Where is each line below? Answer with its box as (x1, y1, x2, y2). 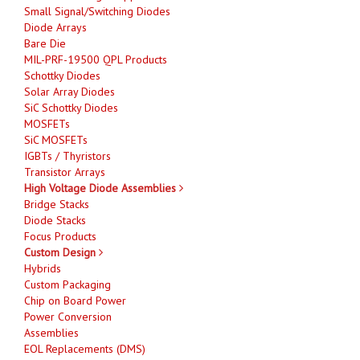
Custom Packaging (24, 276, 111, 292)
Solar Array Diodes (24, 84, 115, 99)
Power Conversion (24, 309, 112, 324)
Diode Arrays (24, 19, 87, 35)
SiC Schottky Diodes (24, 100, 118, 115)
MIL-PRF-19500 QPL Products (24, 51, 167, 67)
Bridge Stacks (24, 196, 89, 211)
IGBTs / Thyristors (24, 148, 111, 163)
